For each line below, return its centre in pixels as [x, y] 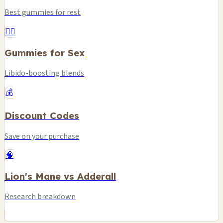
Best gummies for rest [43, 12]
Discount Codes [42, 116]
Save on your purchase [42, 136]
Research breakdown [40, 197]
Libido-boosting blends [44, 73]
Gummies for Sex [45, 53]
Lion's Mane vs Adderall [60, 176]
